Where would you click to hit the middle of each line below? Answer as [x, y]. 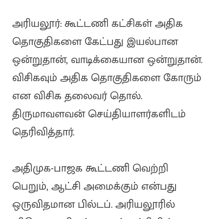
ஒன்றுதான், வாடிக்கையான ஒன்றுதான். [107, 60]
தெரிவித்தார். [44, 132]
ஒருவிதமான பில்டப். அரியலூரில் [93, 205]
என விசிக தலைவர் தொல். [77, 96]
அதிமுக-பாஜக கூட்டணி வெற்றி [90, 169]
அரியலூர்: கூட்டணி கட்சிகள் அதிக [97, 24]
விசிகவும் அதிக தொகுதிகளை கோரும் [107, 78]
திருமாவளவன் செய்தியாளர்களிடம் [99, 114]
